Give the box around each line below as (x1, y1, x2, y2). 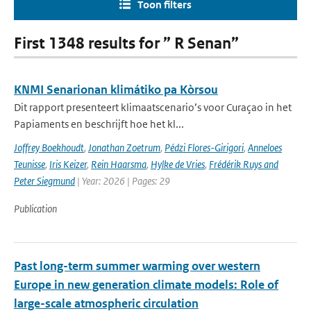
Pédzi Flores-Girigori (165, 141, 244, 154)
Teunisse (14, 158, 45, 171)
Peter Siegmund (14, 174, 75, 187)
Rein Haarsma (91, 158, 146, 171)
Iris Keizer (49, 158, 87, 171)
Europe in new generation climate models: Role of (14, 277, 278, 292)
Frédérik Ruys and (209, 158, 278, 171)
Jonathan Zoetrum (88, 141, 160, 154)
